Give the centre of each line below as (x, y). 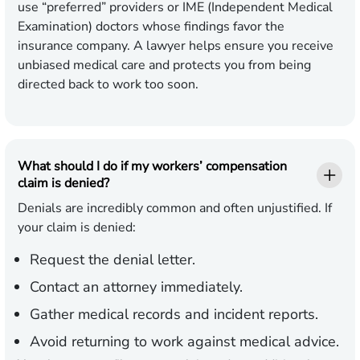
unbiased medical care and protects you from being (164, 65)
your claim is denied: (77, 228)
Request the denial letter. (112, 260)
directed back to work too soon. (108, 85)
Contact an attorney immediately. (136, 287)
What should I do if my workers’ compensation (152, 167)
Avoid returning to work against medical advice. (184, 342)
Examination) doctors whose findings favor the (151, 27)
